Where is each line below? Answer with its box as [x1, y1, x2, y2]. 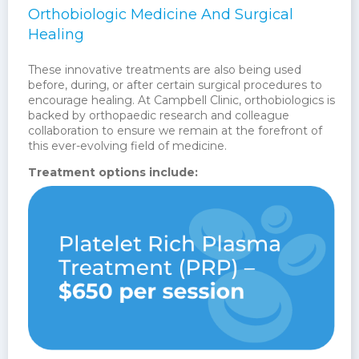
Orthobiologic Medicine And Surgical [28, 6, 293, 24]
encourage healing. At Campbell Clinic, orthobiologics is [28, 93, 335, 108]
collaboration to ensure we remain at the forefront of [28, 123, 322, 139]
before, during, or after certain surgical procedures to [28, 78, 322, 93]
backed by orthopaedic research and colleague [28, 108, 289, 123]
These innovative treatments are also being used [28, 63, 301, 78]
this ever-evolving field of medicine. [28, 139, 227, 154]
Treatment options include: [28, 165, 198, 180]
